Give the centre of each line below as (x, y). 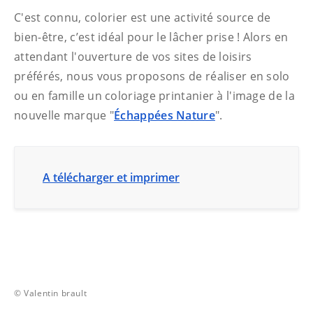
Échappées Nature (165, 115)
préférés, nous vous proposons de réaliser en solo (152, 76)
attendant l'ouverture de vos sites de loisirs (133, 57)
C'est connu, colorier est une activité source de (143, 17)
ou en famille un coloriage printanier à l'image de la (154, 96)
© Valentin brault (51, 293)
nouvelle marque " (64, 115)
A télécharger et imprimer (111, 177)
